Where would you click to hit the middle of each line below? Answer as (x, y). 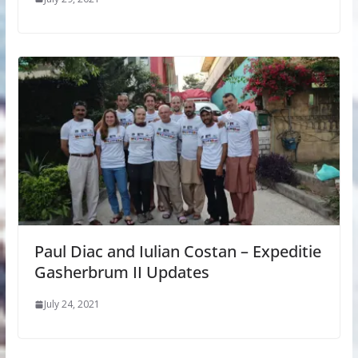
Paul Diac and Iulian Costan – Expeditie (177, 252)
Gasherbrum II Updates (121, 272)
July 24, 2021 (72, 304)
